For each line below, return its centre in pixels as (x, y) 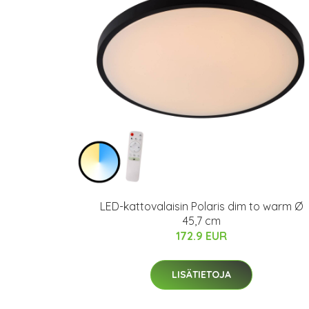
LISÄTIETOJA (201, 275)
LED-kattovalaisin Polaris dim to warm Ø (201, 206)
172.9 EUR (201, 236)
